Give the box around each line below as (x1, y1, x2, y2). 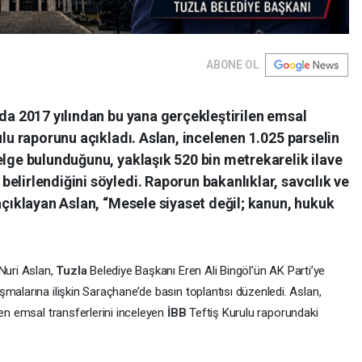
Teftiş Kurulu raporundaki (189, 305, 318, 321)
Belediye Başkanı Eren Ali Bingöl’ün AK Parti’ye (90, 263, 326, 279)
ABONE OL (206, 58, 259, 72)
